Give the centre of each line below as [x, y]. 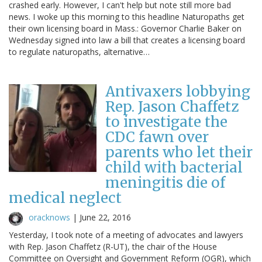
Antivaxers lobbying [178, 91]
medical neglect [65, 198]
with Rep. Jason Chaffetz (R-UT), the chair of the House [113, 246]
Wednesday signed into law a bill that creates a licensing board [127, 40]
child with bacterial [174, 167]
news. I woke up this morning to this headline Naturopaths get [127, 16]
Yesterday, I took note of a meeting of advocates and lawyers [126, 235]
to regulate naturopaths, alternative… [79, 51]
